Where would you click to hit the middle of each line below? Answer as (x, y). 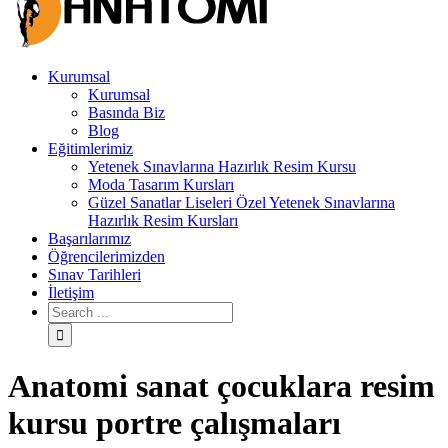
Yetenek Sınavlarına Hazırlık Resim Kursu (222, 166)
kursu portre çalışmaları (174, 423)
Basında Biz (126, 112)
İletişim (71, 292)
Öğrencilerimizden (106, 256)
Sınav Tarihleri (94, 274)
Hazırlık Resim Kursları (163, 220)
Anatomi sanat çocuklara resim (221, 386)
